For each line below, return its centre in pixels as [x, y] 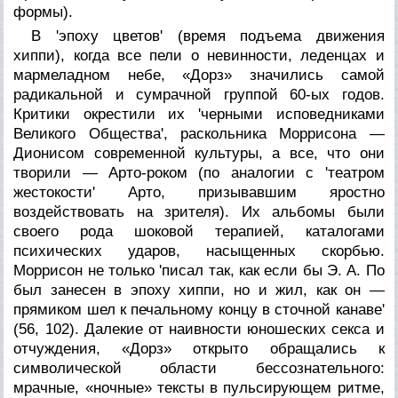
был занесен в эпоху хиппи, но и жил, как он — [199, 290]
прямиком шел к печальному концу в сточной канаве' [199, 309]
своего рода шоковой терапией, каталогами [199, 231]
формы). [44, 12]
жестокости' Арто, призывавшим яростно [199, 192]
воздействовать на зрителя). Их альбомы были [199, 211]
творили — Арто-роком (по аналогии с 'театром [199, 172]
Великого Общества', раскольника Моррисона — [199, 133]
